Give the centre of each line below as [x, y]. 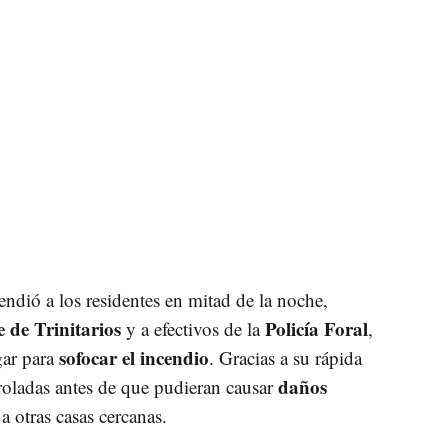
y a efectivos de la [192, 329]
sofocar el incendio [133, 358]
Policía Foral [316, 329]
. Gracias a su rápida [285, 358]
